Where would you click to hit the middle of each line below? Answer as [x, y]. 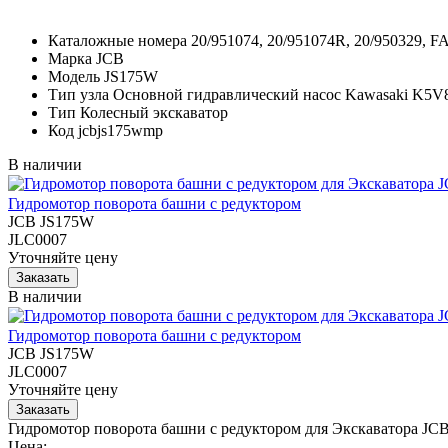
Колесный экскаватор [154, 112]
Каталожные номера [117, 40]
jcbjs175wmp [120, 130]
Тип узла [78, 94]
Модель [74, 76]
